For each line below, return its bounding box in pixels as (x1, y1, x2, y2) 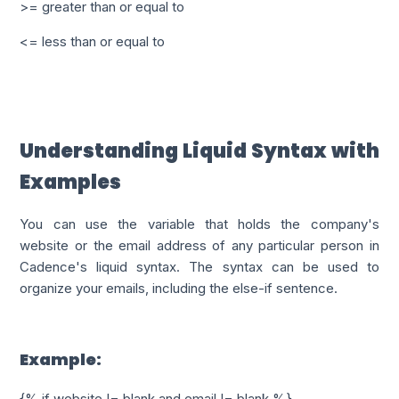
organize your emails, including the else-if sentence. (20, 280, 342, 297)
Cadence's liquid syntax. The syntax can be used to (20, 258, 379, 276)
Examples (20, 168, 122, 197)
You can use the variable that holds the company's (20, 216, 379, 233)
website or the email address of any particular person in (20, 237, 379, 255)
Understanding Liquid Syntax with (20, 137, 379, 166)
